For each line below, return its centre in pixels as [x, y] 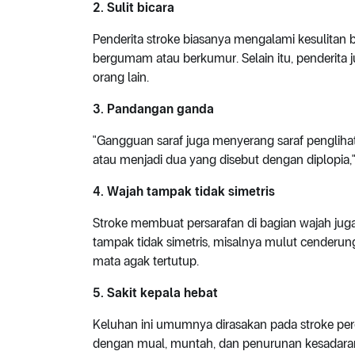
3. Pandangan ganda [153, 109]
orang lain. [121, 78]
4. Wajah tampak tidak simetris [184, 192]
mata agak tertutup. [146, 261]
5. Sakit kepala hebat [155, 293]
